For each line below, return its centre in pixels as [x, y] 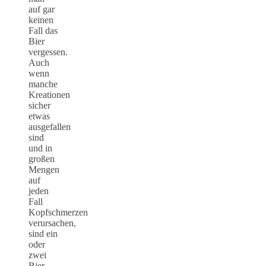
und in [40, 148]
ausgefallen [50, 127]
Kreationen [49, 95]
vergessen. [48, 52]
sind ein [43, 234]
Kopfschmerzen [58, 213]
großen [42, 159]
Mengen [44, 170]
